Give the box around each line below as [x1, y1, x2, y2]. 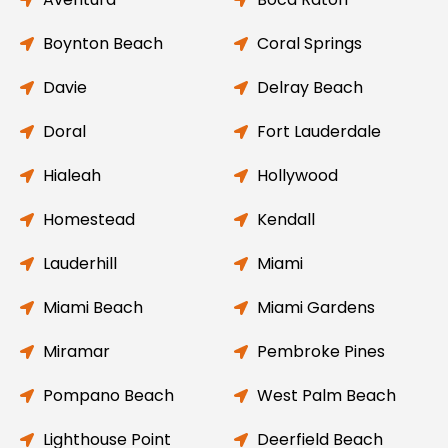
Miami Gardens [256, 295, 375, 319]
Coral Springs [256, 31, 362, 55]
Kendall [256, 207, 315, 231]
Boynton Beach [42, 31, 163, 55]
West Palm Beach [256, 383, 396, 407]
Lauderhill [42, 251, 117, 275]
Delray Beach [256, 75, 363, 99]
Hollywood [256, 163, 338, 187]
